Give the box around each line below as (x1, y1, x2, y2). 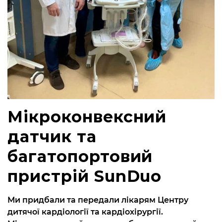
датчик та (7, 126, 97, 146)
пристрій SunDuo (7, 166, 162, 186)
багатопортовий (7, 146, 153, 166)
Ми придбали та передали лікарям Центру (7, 195, 188, 205)
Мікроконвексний (7, 107, 167, 126)
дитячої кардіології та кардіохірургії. (7, 207, 163, 217)
